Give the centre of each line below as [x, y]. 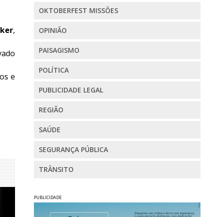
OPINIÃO [53, 31]
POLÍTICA [54, 70]
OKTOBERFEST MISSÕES [78, 11]
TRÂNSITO [56, 170]
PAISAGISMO [59, 50]
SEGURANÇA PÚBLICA [73, 150]
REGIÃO [51, 110]
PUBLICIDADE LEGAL [71, 90]
